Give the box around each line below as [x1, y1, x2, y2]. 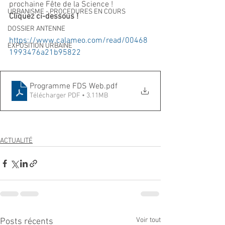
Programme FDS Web [30, 81, 104, 91]
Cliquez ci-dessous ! [9, 12, 78, 22]
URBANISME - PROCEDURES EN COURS [8, 8, 126, 16]
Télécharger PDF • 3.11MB [30, 91, 108, 100]
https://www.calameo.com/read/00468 [9, 36, 148, 46]
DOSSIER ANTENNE [8, 25, 65, 33]
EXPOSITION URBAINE [8, 42, 72, 50]
